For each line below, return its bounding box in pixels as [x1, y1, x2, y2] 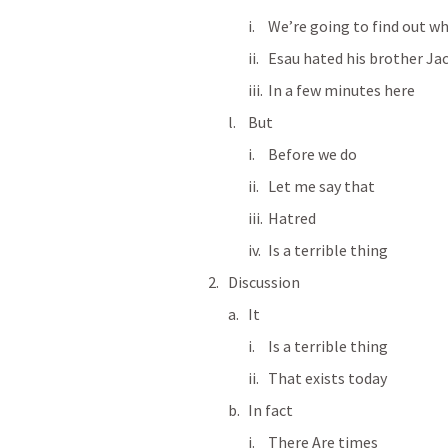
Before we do [268, 144, 357, 164]
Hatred [268, 208, 316, 228]
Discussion [228, 272, 300, 292]
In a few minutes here [268, 80, 415, 100]
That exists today [268, 368, 387, 388]
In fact [248, 400, 293, 420]
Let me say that [268, 176, 375, 196]
